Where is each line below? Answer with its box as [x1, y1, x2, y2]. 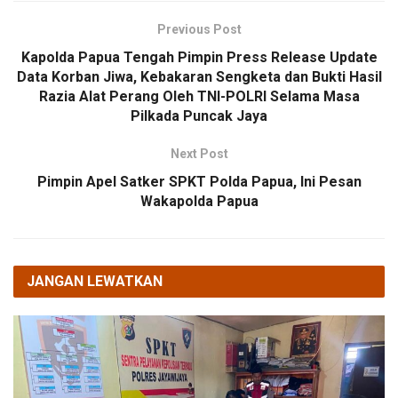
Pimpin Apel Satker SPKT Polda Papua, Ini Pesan [36, 173, 362, 191]
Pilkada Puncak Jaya [131, 107, 267, 125]
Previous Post [156, 22, 242, 37]
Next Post [170, 147, 228, 162]
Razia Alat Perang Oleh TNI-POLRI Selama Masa [38, 88, 360, 106]
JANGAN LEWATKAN [27, 273, 163, 291]
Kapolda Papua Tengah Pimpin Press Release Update [20, 49, 378, 67]
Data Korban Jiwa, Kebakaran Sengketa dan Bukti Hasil [16, 68, 382, 86]
